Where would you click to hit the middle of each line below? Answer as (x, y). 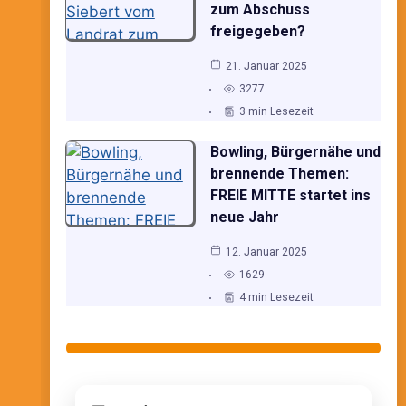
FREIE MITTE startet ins (290, 195)
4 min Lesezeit (276, 297)
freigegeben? (257, 31)
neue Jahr (244, 217)
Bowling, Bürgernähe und (295, 151)
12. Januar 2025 (266, 251)
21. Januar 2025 (266, 66)
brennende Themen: (279, 173)
